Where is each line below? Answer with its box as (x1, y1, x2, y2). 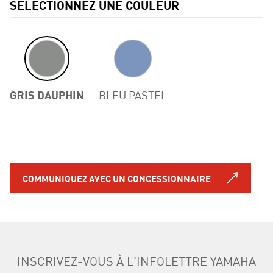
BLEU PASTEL (99, 87, 167, 103)
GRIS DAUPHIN (10, 87, 84, 103)
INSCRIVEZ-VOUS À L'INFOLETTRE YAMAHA (17, 252, 256, 269)
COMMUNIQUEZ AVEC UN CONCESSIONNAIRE (23, 171, 211, 185)
